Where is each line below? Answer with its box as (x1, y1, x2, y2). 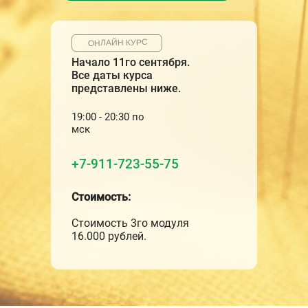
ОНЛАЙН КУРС (87, 37, 148, 48)
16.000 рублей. (71, 230, 146, 243)
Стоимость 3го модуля (71, 217, 189, 230)
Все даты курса (71, 69, 153, 82)
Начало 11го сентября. (71, 56, 190, 69)
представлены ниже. (71, 82, 181, 95)
